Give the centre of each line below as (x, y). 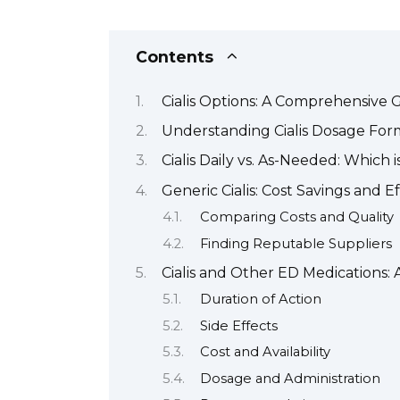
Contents (175, 57)
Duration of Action (260, 300)
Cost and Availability (265, 352)
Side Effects (238, 325)
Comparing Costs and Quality (296, 217)
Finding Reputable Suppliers (296, 243)
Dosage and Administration (290, 378)
